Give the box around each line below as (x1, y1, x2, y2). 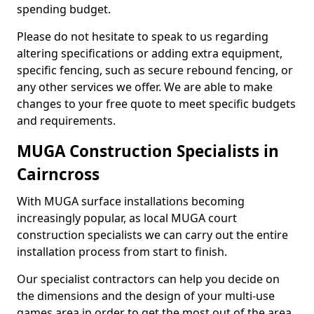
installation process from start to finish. (17, 244, 227, 259)
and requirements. (17, 113, 118, 128)
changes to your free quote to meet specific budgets (17, 96, 296, 111)
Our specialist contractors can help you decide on (17, 271, 280, 287)
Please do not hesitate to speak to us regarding (17, 29, 268, 44)
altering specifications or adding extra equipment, (17, 46, 282, 61)
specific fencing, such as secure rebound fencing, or (17, 62, 293, 78)
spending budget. (17, 1, 111, 17)
